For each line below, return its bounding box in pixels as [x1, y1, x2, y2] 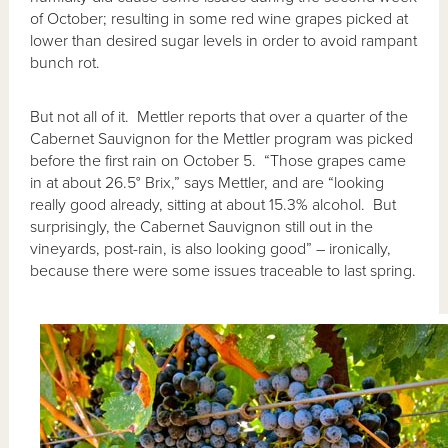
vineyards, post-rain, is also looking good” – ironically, [30, 238, 392, 259]
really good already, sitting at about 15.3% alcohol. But [30, 194, 397, 215]
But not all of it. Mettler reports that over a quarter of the [30, 106, 409, 127]
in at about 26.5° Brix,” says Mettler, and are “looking [30, 172, 385, 193]
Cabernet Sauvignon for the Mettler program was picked [30, 128, 414, 149]
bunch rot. [30, 52, 101, 73]
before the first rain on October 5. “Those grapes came [30, 150, 407, 171]
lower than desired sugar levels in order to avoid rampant [30, 30, 418, 51]
